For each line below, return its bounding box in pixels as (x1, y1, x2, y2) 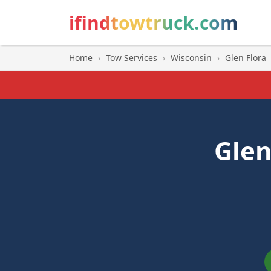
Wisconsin (171, 52, 212, 64)
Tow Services (106, 52, 157, 64)
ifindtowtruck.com (69, 10, 238, 35)
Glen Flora (225, 52, 266, 64)
